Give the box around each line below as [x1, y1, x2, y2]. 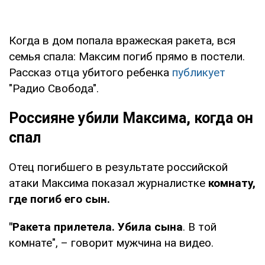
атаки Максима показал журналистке [9, 176, 208, 190]
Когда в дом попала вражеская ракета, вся [9, 33, 235, 47]
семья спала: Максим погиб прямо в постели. [9, 49, 245, 63]
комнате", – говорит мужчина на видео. [9, 235, 214, 250]
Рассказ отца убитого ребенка [9, 65, 172, 79]
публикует [172, 65, 225, 79]
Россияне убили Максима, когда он [9, 109, 253, 127]
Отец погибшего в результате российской [9, 160, 228, 174]
